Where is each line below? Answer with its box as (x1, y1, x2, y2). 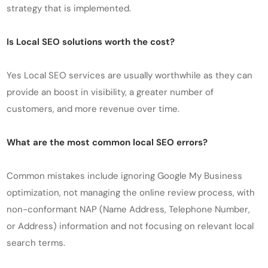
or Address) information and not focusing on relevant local (7, 220, 254, 233)
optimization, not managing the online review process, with (7, 187, 255, 199)
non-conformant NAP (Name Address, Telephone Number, (7, 203, 251, 216)
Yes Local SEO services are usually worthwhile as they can (7, 69, 253, 82)
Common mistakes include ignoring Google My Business (7, 170, 243, 182)
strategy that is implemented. (7, 2, 132, 15)
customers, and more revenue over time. (7, 103, 180, 115)
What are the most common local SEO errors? (7, 136, 208, 149)
